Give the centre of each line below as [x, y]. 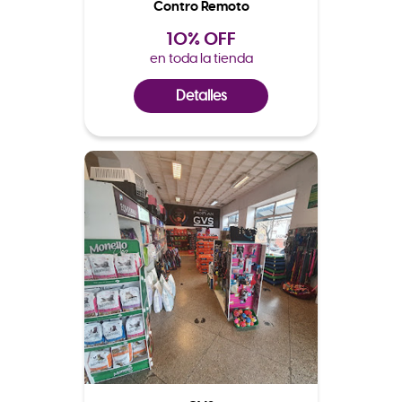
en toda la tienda [201, 57]
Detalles [201, 96]
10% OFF [201, 38]
